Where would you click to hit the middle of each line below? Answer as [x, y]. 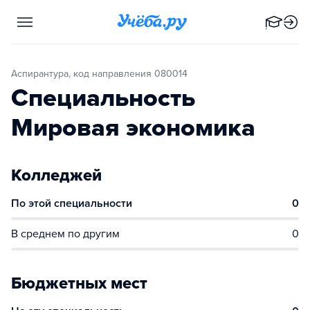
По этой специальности [72, 203]
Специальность [103, 98]
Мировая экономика [133, 128]
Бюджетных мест [79, 283]
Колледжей [56, 175]
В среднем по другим [65, 234]
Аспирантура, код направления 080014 [102, 74]
